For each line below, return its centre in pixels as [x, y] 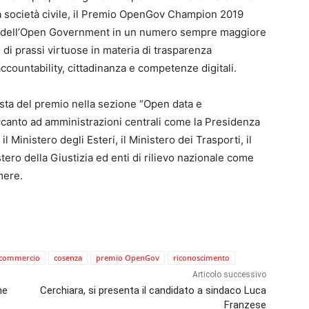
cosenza [68, 258]
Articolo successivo [229, 275]
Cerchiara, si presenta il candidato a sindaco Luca [153, 291]
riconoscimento [201, 258]
